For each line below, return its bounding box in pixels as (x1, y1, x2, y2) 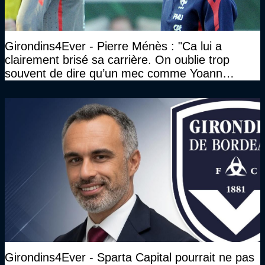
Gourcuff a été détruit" (5, 80, 122, 93)
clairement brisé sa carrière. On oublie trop (5, 53, 230, 66)
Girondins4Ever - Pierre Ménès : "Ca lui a (5, 39, 222, 53)
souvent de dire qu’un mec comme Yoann (5, 66, 222, 80)
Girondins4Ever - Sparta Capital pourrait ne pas (5, 250, 254, 264)
